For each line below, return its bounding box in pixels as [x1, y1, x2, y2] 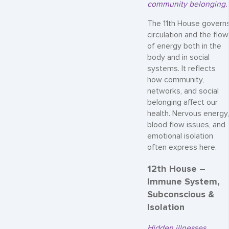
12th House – [147, 163, 205, 174]
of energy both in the [147, 41, 221, 51]
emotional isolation [147, 131, 213, 141]
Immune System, [147, 175, 220, 187]
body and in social [147, 52, 210, 62]
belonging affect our [147, 97, 218, 107]
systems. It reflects [147, 63, 216, 74]
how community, [147, 75, 204, 85]
